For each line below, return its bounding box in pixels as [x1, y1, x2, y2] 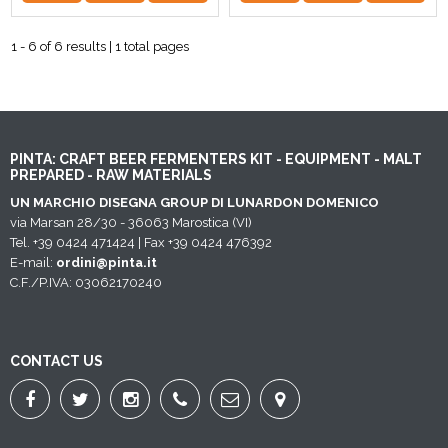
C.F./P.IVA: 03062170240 [10, 274, 162, 290]
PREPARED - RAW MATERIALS [10, 166, 212, 183]
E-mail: [10, 254, 56, 270]
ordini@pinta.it [56, 254, 157, 270]
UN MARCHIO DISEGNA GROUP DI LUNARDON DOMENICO [10, 194, 379, 210]
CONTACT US [10, 352, 103, 369]
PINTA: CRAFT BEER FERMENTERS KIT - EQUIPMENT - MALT [10, 150, 422, 167]
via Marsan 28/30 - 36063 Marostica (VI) [10, 214, 252, 230]
